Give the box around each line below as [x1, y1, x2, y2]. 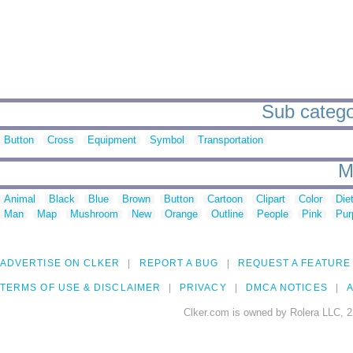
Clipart [256, 193, 285, 206]
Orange [165, 208, 198, 221]
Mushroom [70, 208, 118, 221]
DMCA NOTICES [245, 282, 328, 294]
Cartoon [207, 193, 243, 206]
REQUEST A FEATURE [237, 258, 351, 269]
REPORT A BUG [139, 258, 219, 269]
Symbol [150, 134, 184, 147]
